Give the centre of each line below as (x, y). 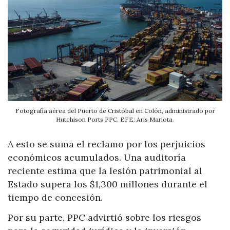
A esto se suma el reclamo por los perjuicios (107, 144)
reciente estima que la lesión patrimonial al (105, 170)
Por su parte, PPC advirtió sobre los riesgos (104, 218)
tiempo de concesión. (55, 197)
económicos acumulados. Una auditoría (97, 157)
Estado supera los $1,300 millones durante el (108, 184)
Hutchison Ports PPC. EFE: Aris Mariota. (115, 119)
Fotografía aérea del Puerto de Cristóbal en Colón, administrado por (115, 110)
